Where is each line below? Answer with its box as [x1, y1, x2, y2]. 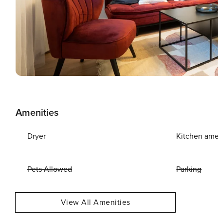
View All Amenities [60, 198, 130, 207]
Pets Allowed [27, 164, 72, 174]
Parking [176, 164, 202, 174]
